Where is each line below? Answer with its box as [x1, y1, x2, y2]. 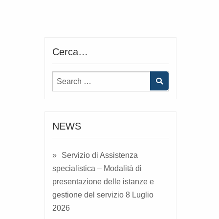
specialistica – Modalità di [52, 164, 142, 173]
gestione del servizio [52, 191, 124, 199]
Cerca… [52, 46, 88, 58]
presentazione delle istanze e [52, 177, 154, 186]
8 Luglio [126, 191, 153, 199]
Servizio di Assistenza [62, 151, 138, 160]
